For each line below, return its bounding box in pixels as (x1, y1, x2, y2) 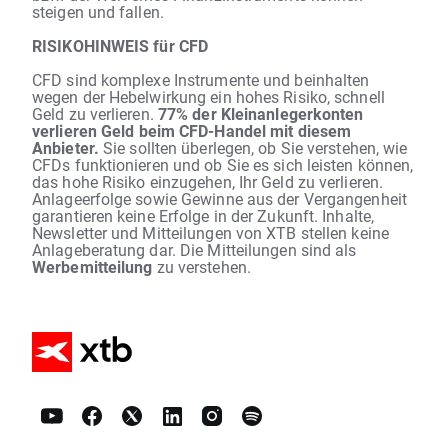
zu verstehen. (152, 255, 251, 277)
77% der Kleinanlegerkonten (157, 102, 364, 124)
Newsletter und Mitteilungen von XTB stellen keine (32, 221, 389, 243)
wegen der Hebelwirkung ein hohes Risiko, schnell (32, 85, 385, 107)
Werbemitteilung (32, 255, 153, 277)
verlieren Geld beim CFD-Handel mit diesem (32, 119, 352, 141)
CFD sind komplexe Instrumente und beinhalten (32, 68, 370, 90)
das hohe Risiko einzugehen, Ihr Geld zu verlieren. (32, 170, 384, 192)
